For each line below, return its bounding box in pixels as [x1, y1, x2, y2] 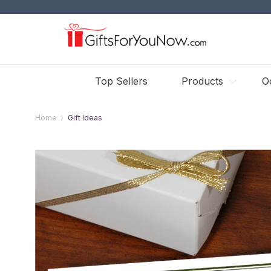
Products [181, 75, 223, 87]
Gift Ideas [68, 113, 103, 122]
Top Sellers [95, 75, 148, 87]
